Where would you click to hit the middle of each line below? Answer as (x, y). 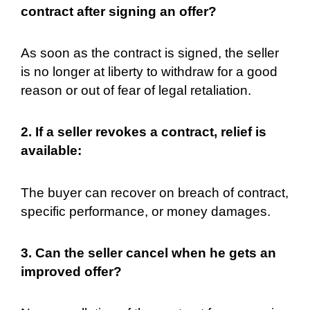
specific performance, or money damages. (146, 211)
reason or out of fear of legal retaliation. (136, 91)
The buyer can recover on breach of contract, (155, 192)
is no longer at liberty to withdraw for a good (149, 72)
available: (51, 151)
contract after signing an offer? (119, 11)
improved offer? (71, 271)
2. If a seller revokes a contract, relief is (144, 132)
